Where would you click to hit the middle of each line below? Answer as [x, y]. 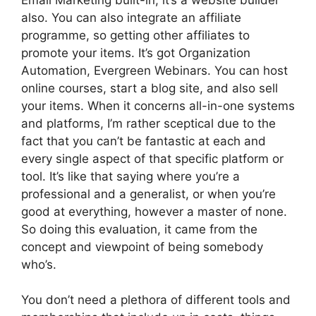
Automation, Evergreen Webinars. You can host [154, 70]
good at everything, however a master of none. [154, 211]
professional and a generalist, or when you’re [148, 194]
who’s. [39, 264]
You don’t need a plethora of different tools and [156, 300]
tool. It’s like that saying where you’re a [130, 176]
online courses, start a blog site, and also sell [150, 88]
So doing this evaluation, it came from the [139, 229]
